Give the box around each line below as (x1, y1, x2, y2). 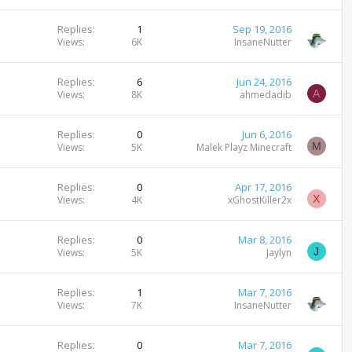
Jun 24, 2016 (236, 75, 291, 89)
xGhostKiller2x (227, 193, 291, 207)
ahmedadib (239, 88, 291, 101)
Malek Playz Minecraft (196, 141, 291, 154)
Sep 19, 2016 (232, 22, 291, 36)
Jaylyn (266, 246, 291, 259)
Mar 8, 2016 (237, 233, 291, 247)
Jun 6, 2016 (241, 127, 291, 141)
